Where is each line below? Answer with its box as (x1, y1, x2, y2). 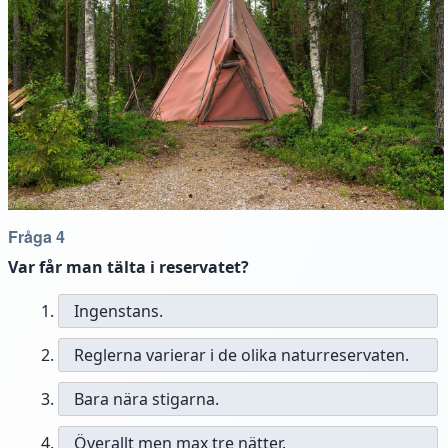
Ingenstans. (74, 299, 163, 322)
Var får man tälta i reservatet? (8, 255, 249, 278)
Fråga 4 (8, 224, 65, 248)
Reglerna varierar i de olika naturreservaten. (74, 343, 409, 366)
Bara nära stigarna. (74, 387, 219, 410)
